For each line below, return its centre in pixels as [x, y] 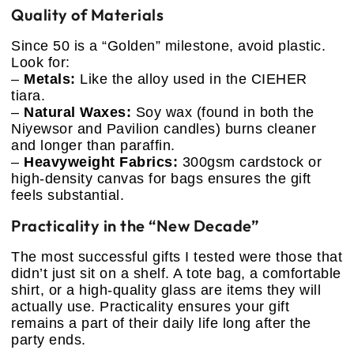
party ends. [49, 339]
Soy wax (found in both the [223, 113]
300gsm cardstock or [250, 162]
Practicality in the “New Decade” [135, 225]
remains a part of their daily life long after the [161, 323]
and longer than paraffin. [93, 146]
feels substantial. [68, 196]
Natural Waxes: [77, 113]
